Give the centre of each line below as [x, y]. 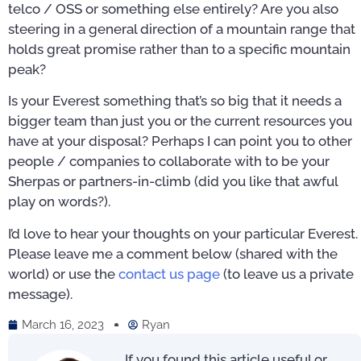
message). [40, 294]
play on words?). [59, 202]
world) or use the [63, 274]
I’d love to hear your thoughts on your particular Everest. [183, 233]
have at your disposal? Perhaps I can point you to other [180, 141]
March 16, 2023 [63, 325]
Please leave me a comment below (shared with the [173, 253]
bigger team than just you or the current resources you [180, 121]
